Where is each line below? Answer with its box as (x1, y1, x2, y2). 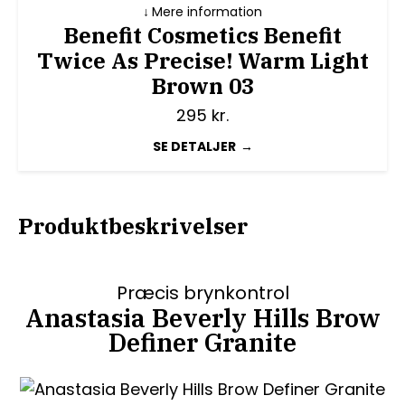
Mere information (152, 3, 262, 21)
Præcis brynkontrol (116, 279, 289, 306)
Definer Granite (108, 325, 297, 359)
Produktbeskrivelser (18, 211, 248, 240)
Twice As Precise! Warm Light (36, 46, 369, 75)
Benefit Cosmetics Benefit (63, 21, 342, 50)
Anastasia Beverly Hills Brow (24, 300, 381, 334)
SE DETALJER (152, 137, 236, 155)
